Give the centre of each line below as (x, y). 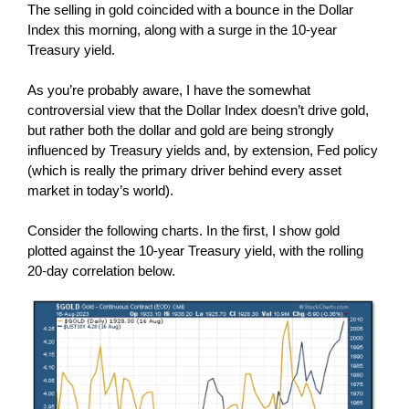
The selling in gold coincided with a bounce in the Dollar (190, 10)
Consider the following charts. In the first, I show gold (183, 231)
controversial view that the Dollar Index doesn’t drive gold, (198, 110)
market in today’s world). (100, 190)
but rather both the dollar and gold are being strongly (180, 130)
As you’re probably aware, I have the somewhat (168, 90)
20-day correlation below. (101, 271)
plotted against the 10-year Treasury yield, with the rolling (195, 251)
